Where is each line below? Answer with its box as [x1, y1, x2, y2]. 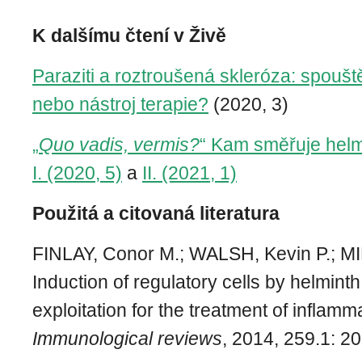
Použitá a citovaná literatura [32, 203, 280, 224]
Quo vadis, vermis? [39, 134, 200, 155]
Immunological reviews [32, 328, 222, 349]
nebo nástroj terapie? [32, 94, 208, 115]
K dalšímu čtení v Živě [32, 25, 226, 46]
